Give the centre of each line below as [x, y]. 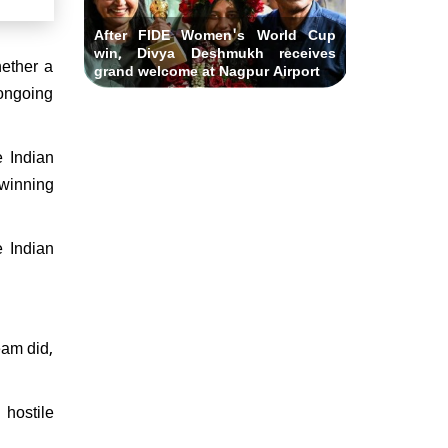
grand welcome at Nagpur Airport [206, 69]
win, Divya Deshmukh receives [214, 51]
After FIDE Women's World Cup [214, 33]
